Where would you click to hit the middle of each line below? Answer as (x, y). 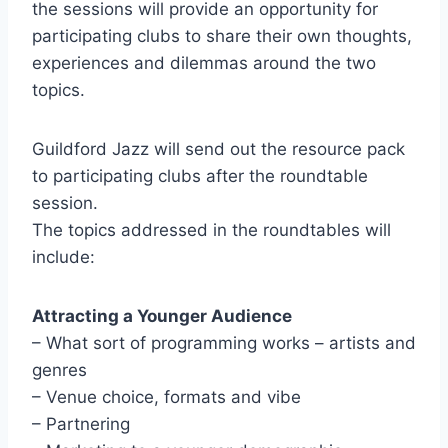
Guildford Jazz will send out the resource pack (218, 148)
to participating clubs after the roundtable (200, 175)
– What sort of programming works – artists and (224, 342)
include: (63, 256)
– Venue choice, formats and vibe (166, 396)
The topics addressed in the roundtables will (211, 229)
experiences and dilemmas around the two (204, 62)
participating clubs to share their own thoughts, (222, 35)
